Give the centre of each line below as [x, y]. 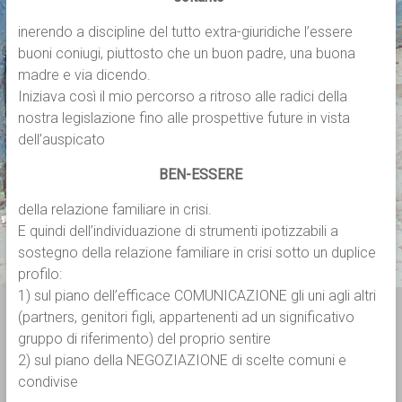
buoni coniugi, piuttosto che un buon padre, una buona [186, 54]
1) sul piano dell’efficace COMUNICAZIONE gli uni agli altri [197, 296]
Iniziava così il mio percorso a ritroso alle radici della [182, 97]
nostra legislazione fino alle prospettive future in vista [184, 118]
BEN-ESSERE [201, 175]
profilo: [39, 275]
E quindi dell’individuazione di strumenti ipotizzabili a [178, 232]
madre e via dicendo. [84, 75]
